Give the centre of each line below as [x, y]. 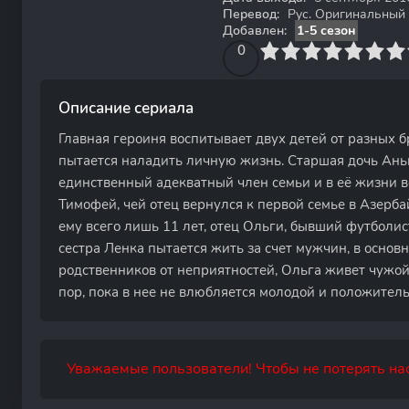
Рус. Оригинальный [345, 14]
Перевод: [251, 14]
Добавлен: [255, 31]
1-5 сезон [326, 31]
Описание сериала [126, 108]
